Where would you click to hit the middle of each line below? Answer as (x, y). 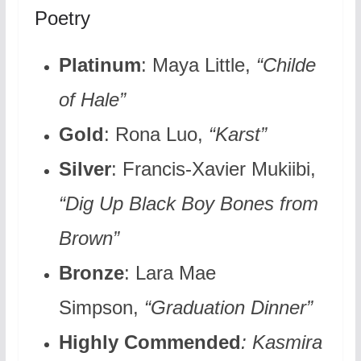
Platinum (100, 65)
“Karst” (237, 135)
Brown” (89, 239)
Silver (85, 169)
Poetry (62, 19)
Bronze (91, 273)
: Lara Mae (170, 273)
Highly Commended (149, 342)
